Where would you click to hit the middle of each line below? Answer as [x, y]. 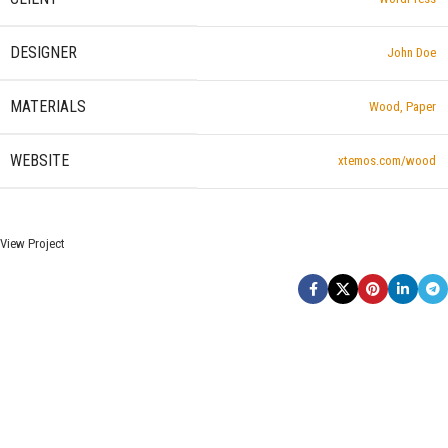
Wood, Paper [402, 106]
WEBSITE [39, 160]
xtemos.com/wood [387, 160]
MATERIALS [48, 106]
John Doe [411, 52]
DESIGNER [43, 52]
